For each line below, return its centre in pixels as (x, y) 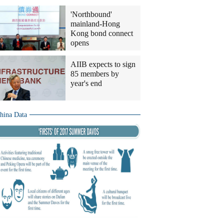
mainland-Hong (95, 24)
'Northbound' (91, 14)
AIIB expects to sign (103, 64)
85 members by (95, 74)
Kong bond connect (102, 33)
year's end (86, 83)
